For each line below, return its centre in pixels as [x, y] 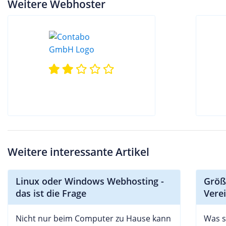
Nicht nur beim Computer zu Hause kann [93, 218]
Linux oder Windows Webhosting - [90, 181]
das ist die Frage [51, 193]
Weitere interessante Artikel [78, 152]
